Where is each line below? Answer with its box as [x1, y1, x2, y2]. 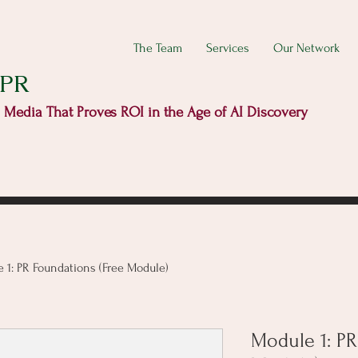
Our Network [273, 41, 340, 55]
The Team [133, 41, 182, 55]
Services [206, 41, 249, 55]
